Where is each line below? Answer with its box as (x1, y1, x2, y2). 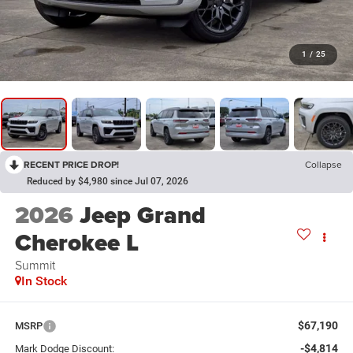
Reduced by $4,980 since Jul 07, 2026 (27, 175, 188, 187)
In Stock (20, 273, 67, 289)
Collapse (305, 157, 342, 171)
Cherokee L (14, 225, 139, 261)
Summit (14, 256, 55, 274)
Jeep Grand (79, 198, 206, 233)
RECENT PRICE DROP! (24, 157, 119, 171)
